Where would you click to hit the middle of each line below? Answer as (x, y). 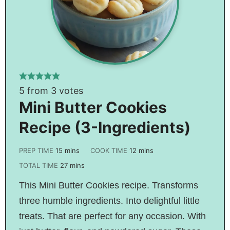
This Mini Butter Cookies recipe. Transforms (108, 185)
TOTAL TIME (39, 165)
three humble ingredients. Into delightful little (109, 200)
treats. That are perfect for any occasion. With (112, 216)
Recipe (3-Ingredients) (104, 127)
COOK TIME (110, 150)
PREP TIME (37, 150)
